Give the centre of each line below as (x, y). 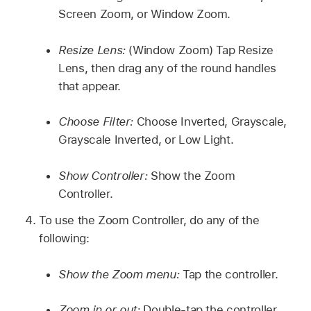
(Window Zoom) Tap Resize (199, 50)
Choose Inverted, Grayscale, (210, 122)
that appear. (90, 86)
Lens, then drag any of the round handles (167, 68)
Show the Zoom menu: (119, 274)
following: (64, 238)
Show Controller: (103, 175)
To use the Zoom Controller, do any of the (149, 220)
